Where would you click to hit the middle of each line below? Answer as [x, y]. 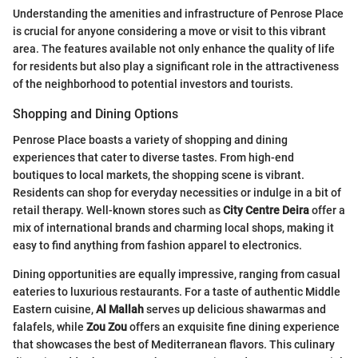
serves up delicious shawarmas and [235, 309]
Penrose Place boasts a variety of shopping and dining [150, 139]
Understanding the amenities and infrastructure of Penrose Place [178, 14]
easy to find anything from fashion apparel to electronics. [157, 245]
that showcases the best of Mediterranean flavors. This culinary [174, 344]
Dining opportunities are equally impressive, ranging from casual [177, 274]
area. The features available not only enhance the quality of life [174, 49]
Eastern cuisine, [54, 309]
